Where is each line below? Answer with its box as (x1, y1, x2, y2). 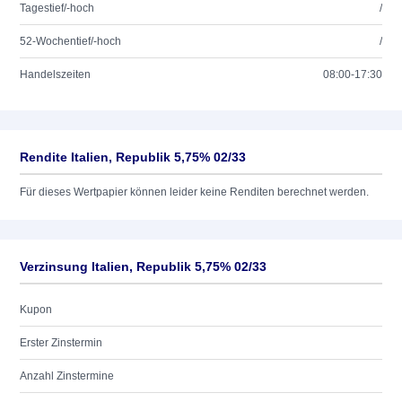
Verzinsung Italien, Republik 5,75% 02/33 (20, 259, 267, 274)
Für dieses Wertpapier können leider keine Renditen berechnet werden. (20, 186, 369, 198)
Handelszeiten (20, 68, 91, 81)
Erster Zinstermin (20, 336, 102, 349)
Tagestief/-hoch (20, 2, 94, 14)
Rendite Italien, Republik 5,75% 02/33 (20, 150, 246, 164)
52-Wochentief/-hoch (20, 35, 121, 48)
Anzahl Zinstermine (20, 370, 114, 382)
